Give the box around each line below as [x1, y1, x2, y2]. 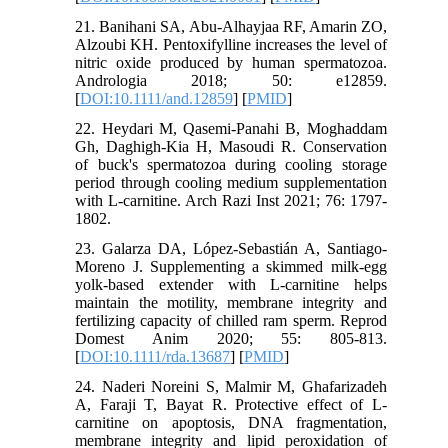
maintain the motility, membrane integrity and [75, 293, 387, 311]
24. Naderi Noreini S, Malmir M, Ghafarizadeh [75, 377, 387, 395]
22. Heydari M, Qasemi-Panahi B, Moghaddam [75, 119, 387, 137]
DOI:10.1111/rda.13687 [80, 347, 231, 365]
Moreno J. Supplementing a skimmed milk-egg [75, 257, 387, 275]
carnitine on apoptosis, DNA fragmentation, [75, 413, 387, 431]
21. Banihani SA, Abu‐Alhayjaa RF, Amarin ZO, [75, 17, 387, 35]
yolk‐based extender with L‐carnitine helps [75, 275, 387, 293]
